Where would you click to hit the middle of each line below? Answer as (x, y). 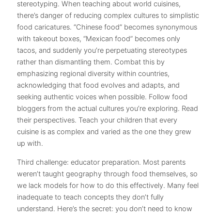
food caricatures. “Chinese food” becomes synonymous (107, 27)
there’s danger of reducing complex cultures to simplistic (108, 16)
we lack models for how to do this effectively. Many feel (108, 185)
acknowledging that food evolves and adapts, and (98, 85)
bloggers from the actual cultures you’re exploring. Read (108, 109)
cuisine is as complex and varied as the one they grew (104, 132)
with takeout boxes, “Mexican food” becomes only (99, 39)
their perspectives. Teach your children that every (97, 120)
